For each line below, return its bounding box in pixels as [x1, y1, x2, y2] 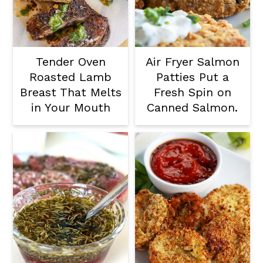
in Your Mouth [31, 100, 110, 115]
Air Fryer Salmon [145, 55, 240, 69]
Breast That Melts [19, 85, 122, 100]
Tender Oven [35, 55, 106, 69]
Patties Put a [156, 70, 229, 85]
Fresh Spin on [153, 85, 231, 100]
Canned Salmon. [147, 100, 238, 115]
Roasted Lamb [29, 70, 112, 85]
